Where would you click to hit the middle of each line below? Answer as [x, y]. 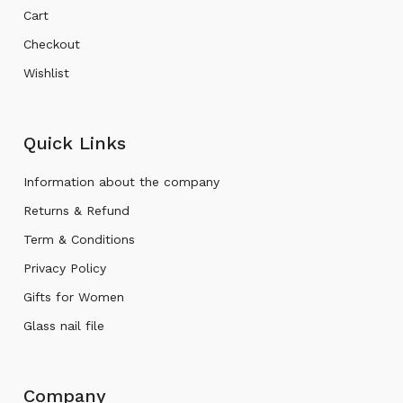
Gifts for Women [74, 296]
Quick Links [75, 143]
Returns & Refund [77, 210]
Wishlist [47, 72]
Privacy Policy [65, 268]
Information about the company [122, 181]
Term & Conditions [80, 239]
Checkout [52, 44]
